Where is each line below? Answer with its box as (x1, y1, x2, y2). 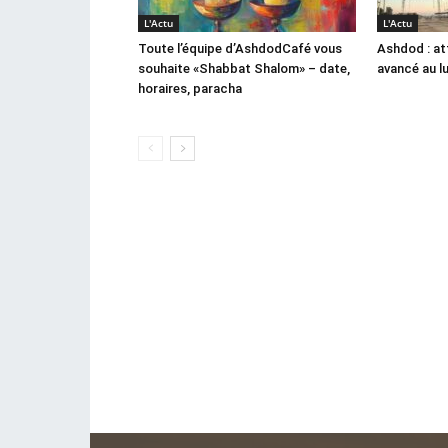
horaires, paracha (138, 81, 242, 96)
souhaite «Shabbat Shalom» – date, (138, 61, 350, 76)
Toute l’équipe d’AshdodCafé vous (138, 41, 342, 56)
